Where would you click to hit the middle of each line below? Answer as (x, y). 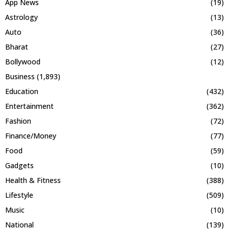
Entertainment (29, 106)
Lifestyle (19, 195)
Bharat (17, 47)
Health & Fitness (33, 180)
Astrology (21, 17)
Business (20, 76)
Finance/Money (31, 136)
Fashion (18, 121)
